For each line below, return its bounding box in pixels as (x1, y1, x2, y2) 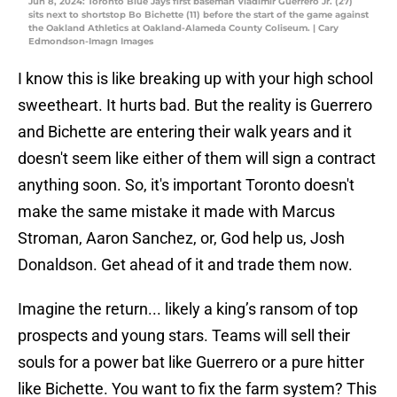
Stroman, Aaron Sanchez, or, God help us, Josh (18, 229, 345, 248)
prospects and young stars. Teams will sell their (18, 326, 350, 346)
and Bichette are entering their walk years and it (18, 122, 352, 142)
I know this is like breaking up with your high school (18, 69, 373, 89)
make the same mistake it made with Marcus (18, 202, 335, 222)
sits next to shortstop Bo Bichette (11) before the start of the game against (28, 9, 369, 21)
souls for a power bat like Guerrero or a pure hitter (18, 353, 364, 372)
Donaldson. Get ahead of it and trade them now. (18, 255, 353, 275)
